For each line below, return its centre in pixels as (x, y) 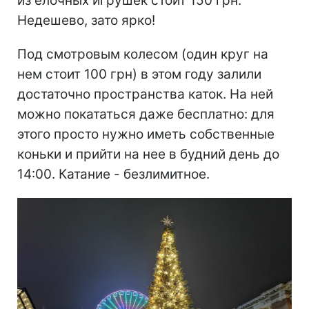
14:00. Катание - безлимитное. (113, 174)
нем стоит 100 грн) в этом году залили (139, 74)
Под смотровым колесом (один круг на (143, 54)
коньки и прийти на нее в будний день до (148, 154)
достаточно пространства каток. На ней (145, 94)
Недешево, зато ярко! (86, 20)
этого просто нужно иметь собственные (146, 134)
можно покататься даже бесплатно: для (146, 114)
